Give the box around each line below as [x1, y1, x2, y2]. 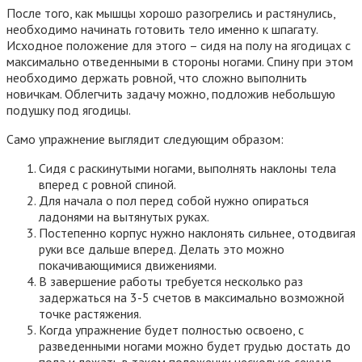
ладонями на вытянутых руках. [39, 208, 209, 225]
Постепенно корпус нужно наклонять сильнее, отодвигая [39, 225, 356, 242]
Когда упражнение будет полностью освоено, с [39, 322, 304, 339]
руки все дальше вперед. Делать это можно [39, 241, 284, 258]
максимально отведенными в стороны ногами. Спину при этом [6, 53, 353, 70]
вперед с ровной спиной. [39, 176, 176, 193]
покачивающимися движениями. [39, 257, 217, 274]
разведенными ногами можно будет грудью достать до [39, 338, 351, 355]
